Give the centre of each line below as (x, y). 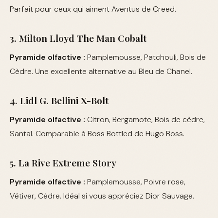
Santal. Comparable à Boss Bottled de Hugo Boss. (97, 134)
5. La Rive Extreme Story (63, 163)
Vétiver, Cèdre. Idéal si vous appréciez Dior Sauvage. (102, 196)
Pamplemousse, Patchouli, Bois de (145, 57)
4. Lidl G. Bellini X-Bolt (59, 100)
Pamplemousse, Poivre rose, (135, 182)
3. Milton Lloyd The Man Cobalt (78, 38)
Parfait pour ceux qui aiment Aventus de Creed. (93, 9)
